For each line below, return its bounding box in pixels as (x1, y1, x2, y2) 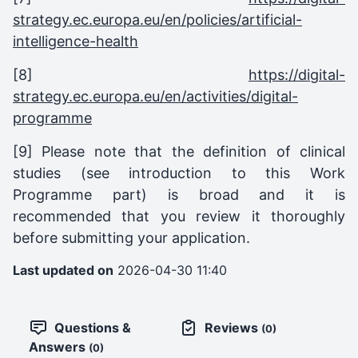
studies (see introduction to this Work (13, 164, 345, 181)
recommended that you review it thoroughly (13, 207, 345, 225)
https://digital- (249, 66, 345, 83)
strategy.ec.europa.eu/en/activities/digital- (13, 87, 298, 105)
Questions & (54, 319, 131, 336)
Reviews (205, 319, 261, 336)
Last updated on (13, 261, 113, 278)
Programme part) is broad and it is (13, 185, 345, 203)
